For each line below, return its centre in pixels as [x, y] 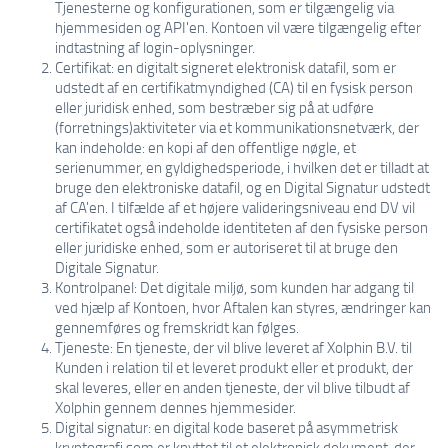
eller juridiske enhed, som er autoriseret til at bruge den [226, 247]
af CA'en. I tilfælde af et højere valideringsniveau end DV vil [235, 207]
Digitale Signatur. [107, 267]
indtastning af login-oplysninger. [155, 47]
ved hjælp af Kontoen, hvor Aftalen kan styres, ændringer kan [243, 307]
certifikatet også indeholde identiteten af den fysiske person [241, 227]
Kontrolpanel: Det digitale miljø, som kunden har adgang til [234, 287]
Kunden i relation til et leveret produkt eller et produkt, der [234, 367]
